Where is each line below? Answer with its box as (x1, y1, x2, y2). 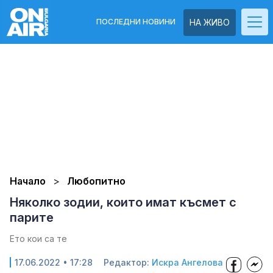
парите (10, 210, 54, 225)
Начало (10, 175, 46, 187)
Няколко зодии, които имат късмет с (10, 195, 236, 210)
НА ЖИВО (190, 17, 230, 27)
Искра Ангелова (152, 257, 223, 268)
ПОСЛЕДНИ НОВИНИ (96, 17, 175, 26)
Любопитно (67, 175, 126, 187)
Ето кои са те (10, 233, 67, 244)
